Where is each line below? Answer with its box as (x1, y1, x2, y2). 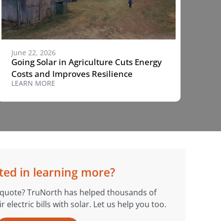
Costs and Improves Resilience (11, 68, 133, 79)
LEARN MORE (11, 78, 55, 88)
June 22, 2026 (11, 47, 56, 57)
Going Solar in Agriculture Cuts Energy (11, 56, 162, 68)
